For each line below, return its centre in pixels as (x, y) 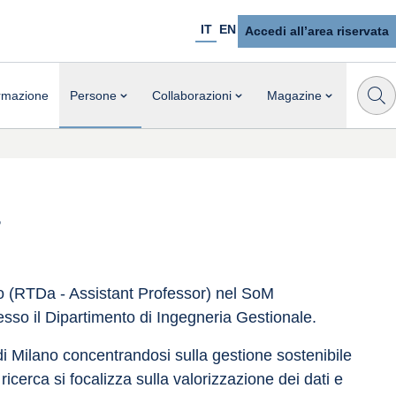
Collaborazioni (192, 95)
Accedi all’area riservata (317, 30)
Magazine (294, 95)
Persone (93, 95)
